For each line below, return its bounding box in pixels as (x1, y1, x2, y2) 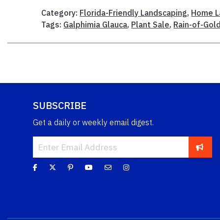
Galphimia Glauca (63, 19, 128, 29)
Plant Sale (131, 19, 170, 29)
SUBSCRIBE (33, 98, 86, 112)
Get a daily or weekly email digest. (33, 117, 154, 127)
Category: (41, 7, 80, 18)
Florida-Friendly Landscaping (80, 7, 188, 18)
